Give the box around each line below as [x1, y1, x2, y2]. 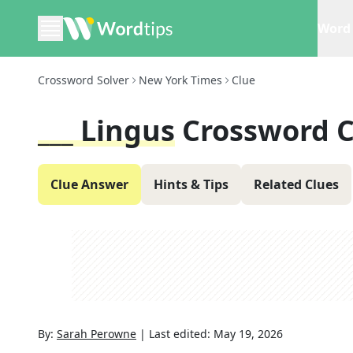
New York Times [139, 72, 222, 87]
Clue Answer [50, 176, 128, 193]
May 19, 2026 [214, 326, 283, 341]
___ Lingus [38, 111, 175, 150]
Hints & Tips [154, 176, 229, 193]
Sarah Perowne [57, 326, 136, 341]
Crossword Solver [38, 72, 129, 87]
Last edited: [149, 326, 214, 341]
